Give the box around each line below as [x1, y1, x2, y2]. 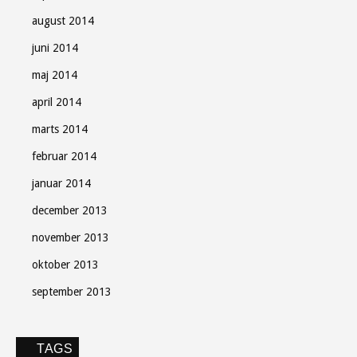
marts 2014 [32, 123, 88, 135]
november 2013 [32, 231, 109, 244]
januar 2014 [32, 177, 91, 190]
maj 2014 [32, 69, 77, 81]
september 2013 [32, 285, 112, 298]
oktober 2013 [32, 258, 99, 271]
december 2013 [32, 204, 108, 217]
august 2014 [32, 14, 94, 27]
